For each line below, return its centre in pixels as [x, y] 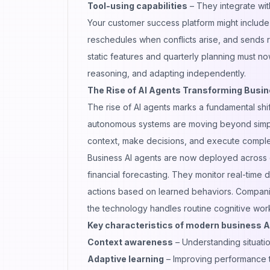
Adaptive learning [126, 259]
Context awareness [130, 242]
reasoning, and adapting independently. [167, 73]
